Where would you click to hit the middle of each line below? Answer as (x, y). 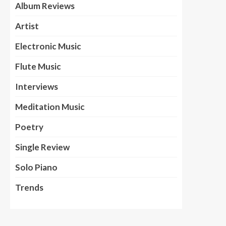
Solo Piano (36, 167)
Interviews (37, 86)
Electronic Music (48, 46)
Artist (27, 26)
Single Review (42, 147)
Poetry (29, 127)
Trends (29, 187)
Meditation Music (50, 106)
